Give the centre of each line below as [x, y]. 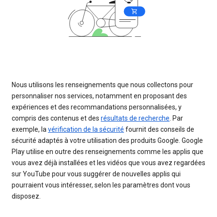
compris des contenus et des [56, 118]
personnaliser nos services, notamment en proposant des [99, 96]
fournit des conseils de [159, 129]
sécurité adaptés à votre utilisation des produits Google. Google [107, 140]
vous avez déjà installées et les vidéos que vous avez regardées [108, 163]
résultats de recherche [135, 118]
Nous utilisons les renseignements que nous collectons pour [102, 85]
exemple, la [30, 129]
